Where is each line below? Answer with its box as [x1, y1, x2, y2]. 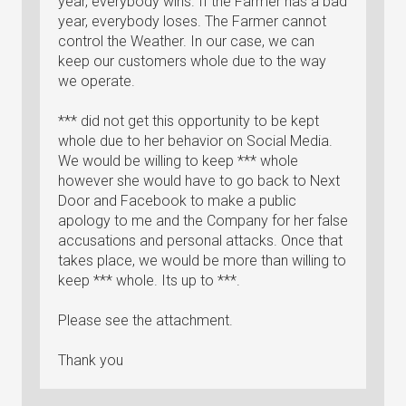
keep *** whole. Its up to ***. [58, 272, 240, 289]
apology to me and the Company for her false [58, 212, 348, 229]
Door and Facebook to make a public [58, 192, 296, 209]
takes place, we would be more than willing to [58, 252, 346, 269]
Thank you [58, 352, 123, 369]
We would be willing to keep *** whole [58, 152, 298, 169]
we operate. [58, 72, 135, 90]
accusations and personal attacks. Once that [58, 232, 343, 249]
